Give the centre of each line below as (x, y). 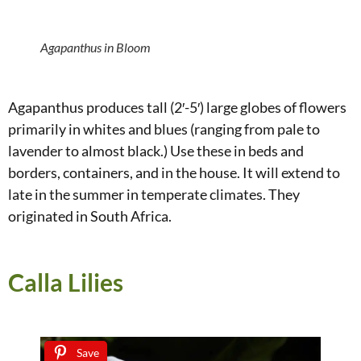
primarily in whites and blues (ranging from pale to (164, 129)
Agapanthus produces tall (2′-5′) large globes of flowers (177, 107)
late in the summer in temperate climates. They (154, 194)
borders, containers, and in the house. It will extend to (174, 172)
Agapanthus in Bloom (95, 47)
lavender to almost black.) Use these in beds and (156, 150)
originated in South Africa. (90, 216)
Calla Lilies (66, 282)
